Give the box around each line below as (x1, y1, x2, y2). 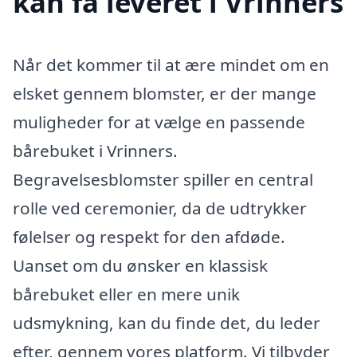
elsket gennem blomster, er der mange (13, 81, 316, 104)
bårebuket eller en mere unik (13, 282, 240, 305)
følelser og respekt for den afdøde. (13, 225, 285, 248)
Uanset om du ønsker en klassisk (13, 253, 268, 277)
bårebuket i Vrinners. (13, 139, 178, 162)
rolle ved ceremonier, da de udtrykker (13, 196, 307, 219)
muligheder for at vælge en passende (13, 110, 305, 133)
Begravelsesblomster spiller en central (13, 167, 313, 190)
